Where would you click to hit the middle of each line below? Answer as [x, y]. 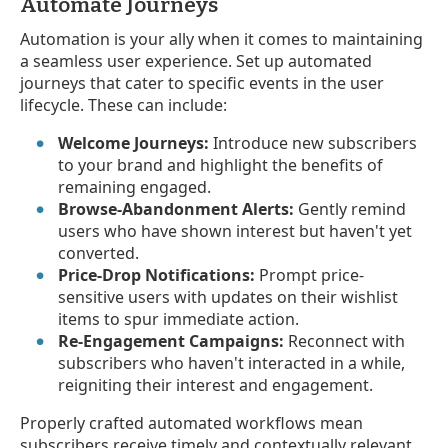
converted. [99, 252]
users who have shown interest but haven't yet [235, 230]
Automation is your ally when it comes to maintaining [221, 38]
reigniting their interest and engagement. [216, 384]
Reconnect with [345, 340]
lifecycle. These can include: [123, 104]
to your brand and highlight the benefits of [221, 164]
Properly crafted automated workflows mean [191, 422]
